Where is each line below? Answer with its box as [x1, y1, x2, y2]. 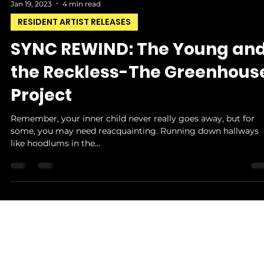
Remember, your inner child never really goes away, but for [11, 139, 255, 150]
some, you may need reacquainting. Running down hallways [11, 151, 259, 162]
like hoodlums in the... [11, 164, 100, 174]
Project [11, 110, 72, 133]
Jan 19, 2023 [11, 25, 52, 34]
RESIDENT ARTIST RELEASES [18, 42, 131, 54]
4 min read [62, 25, 101, 34]
